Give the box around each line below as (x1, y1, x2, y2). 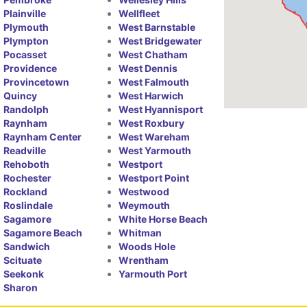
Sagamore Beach (3, 226, 83, 238)
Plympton (3, 34, 49, 47)
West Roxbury (118, 116, 184, 129)
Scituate (3, 254, 42, 266)
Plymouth (3, 21, 49, 33)
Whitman (118, 226, 162, 238)
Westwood (118, 185, 169, 197)
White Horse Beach (118, 212, 208, 225)
